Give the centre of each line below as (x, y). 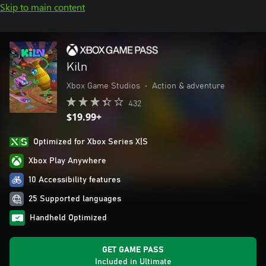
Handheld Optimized (68, 218)
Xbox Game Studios (103, 86)
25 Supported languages (75, 199)
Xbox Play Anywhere (67, 161)
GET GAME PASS (133, 250)
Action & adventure (189, 86)
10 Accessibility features (75, 180)
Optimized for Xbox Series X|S (91, 142)
